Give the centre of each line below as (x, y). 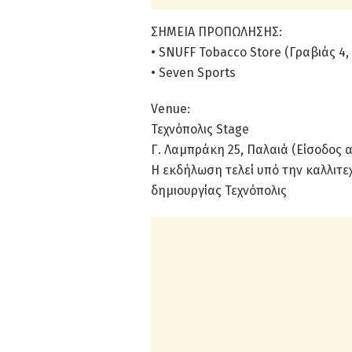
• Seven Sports (193, 72)
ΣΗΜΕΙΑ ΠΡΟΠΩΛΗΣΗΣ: (216, 31)
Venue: (170, 108)
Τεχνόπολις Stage (200, 129)
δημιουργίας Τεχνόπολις (219, 190)
